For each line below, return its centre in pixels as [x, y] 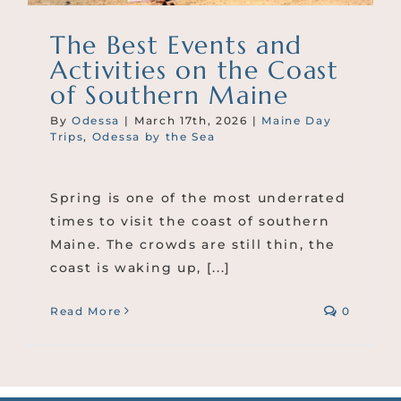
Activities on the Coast [195, 70]
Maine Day [297, 120]
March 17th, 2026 [191, 120]
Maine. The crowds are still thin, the [193, 244]
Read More [86, 311]
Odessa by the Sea [154, 136]
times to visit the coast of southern [190, 221]
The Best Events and [176, 45]
